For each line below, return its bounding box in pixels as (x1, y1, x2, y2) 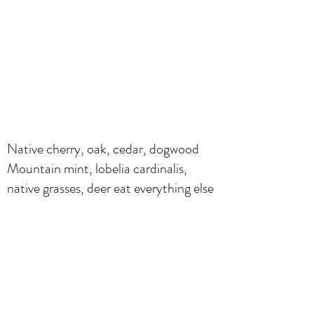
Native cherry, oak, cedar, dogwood (7, 138, 199, 159)
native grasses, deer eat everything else (7, 177, 214, 198)
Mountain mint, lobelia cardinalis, (7, 158, 187, 179)
